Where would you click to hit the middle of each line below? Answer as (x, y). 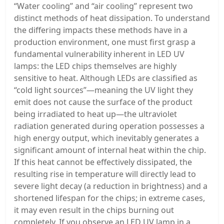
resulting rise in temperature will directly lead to (105, 174)
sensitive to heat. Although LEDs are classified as (106, 78)
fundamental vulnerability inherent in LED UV (99, 54)
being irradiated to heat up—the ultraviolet (95, 114)
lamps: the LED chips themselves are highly (95, 66)
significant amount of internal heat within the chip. (110, 150)
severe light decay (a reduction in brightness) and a (111, 186)
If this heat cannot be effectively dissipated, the (103, 162)
